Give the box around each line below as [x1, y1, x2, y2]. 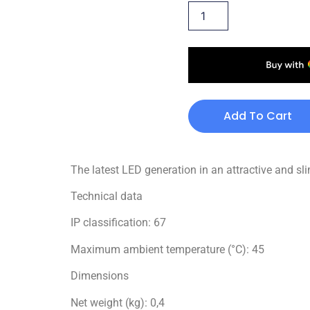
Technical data [71, 189, 143, 203]
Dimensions [71, 269, 129, 283]
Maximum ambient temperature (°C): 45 [71, 242, 264, 256]
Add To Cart [224, 107, 292, 124]
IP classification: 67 [71, 216, 166, 230]
